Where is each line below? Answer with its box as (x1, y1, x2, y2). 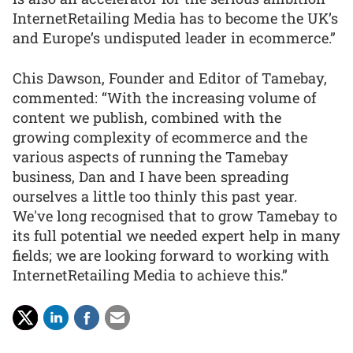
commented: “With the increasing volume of (13, 87, 316, 107)
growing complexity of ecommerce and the (13, 127, 307, 147)
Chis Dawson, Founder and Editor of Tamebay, (13, 68, 327, 87)
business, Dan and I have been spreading (13, 166, 288, 186)
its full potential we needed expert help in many (13, 225, 340, 245)
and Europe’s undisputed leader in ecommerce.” (13, 28, 336, 47)
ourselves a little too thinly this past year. (13, 186, 297, 206)
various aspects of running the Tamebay (13, 147, 288, 166)
